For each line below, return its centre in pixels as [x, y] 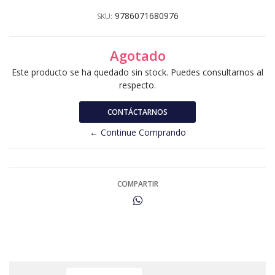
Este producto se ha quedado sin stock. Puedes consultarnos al [137, 72]
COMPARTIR [137, 184]
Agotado [137, 55]
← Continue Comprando [137, 132]
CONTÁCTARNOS [137, 112]
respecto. [137, 85]
